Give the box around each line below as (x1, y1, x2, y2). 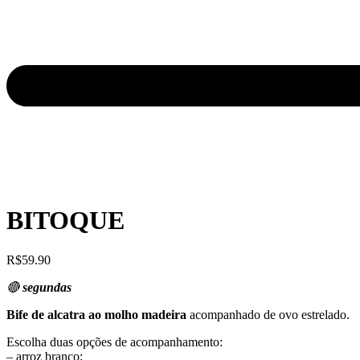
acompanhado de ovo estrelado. (186, 307, 350, 321)
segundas (22, 280, 72, 294)
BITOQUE (6, 206, 125, 235)
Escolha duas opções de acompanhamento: (6, 334, 223, 349)
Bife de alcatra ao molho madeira (6, 307, 186, 321)
